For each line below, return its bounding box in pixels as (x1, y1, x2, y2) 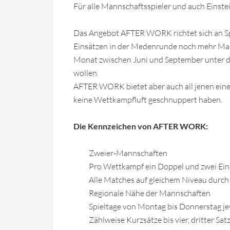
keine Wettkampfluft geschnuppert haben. (73, 94, 222, 105)
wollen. (73, 68, 99, 78)
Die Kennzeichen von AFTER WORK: (73, 121, 208, 131)
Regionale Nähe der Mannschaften (89, 188, 210, 198)
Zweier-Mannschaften (89, 148, 167, 158)
